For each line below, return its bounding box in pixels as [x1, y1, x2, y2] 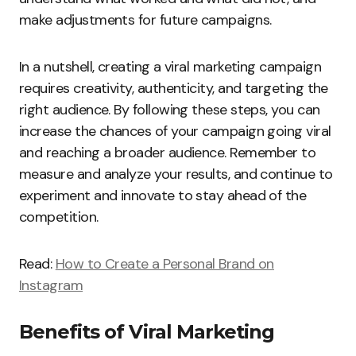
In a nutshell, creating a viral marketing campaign [19, 57, 321, 77]
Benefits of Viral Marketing [19, 320, 275, 344]
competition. [19, 207, 99, 227]
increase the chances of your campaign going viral [19, 122, 331, 141]
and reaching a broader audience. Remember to [19, 143, 316, 163]
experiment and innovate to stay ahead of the [19, 186, 307, 206]
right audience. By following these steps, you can [19, 100, 320, 120]
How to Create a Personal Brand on [55, 254, 274, 274]
